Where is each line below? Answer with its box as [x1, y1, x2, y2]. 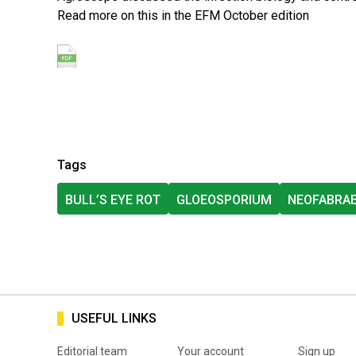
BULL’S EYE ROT [65, 192, 161, 208]
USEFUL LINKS [72, 311, 157, 327]
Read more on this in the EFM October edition [57, 7, 309, 23]
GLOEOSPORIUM [176, 192, 272, 208]
